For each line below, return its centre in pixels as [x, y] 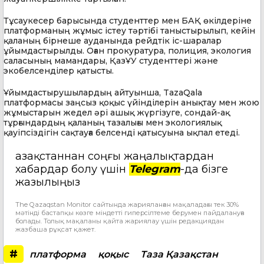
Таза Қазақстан [179, 254]
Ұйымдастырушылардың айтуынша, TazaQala [103, 92]
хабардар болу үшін [72, 169]
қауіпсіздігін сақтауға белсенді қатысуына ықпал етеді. [122, 132]
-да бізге [204, 169]
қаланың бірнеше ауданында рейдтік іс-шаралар [113, 40]
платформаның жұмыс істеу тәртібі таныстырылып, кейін [129, 30]
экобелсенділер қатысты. [59, 70]
